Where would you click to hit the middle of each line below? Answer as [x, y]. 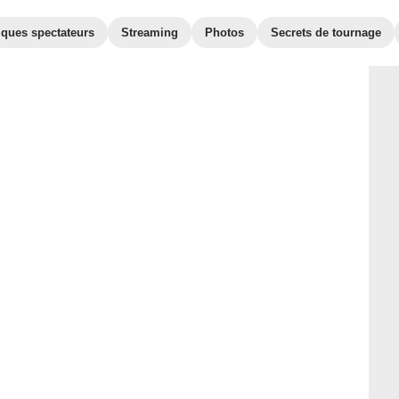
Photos [224, 33]
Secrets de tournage [326, 33]
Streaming [150, 33]
